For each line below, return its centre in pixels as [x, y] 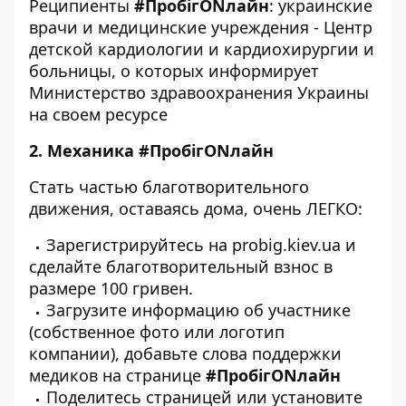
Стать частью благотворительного [169, 186]
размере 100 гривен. [111, 288]
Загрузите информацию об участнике [198, 309]
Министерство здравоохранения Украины [199, 92]
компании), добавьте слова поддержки [185, 353]
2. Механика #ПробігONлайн [151, 150]
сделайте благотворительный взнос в [181, 266]
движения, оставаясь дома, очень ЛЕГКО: [196, 208]
